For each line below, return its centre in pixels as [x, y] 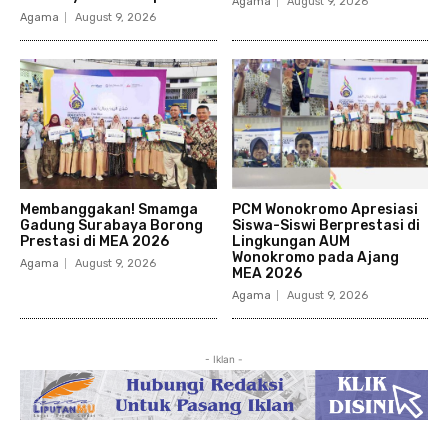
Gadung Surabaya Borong [111, 226]
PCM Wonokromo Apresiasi [324, 210]
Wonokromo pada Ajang [315, 258]
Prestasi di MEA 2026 [94, 242]
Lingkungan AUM [290, 242]
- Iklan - [224, 359]
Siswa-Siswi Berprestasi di [325, 226]
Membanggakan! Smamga [109, 210]
